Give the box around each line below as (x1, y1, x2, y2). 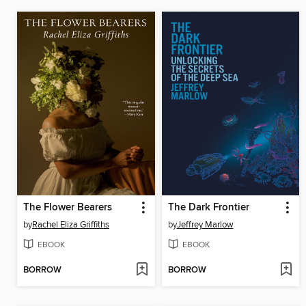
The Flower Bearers (23, 201, 112, 214)
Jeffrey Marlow (176, 219, 234, 230)
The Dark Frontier (167, 201, 249, 214)
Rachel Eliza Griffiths (32, 219, 109, 230)
